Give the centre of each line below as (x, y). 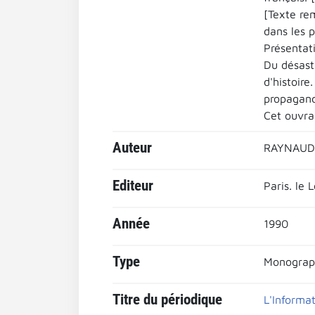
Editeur (133, 186)
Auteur (132, 148)
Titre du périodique (167, 300)
